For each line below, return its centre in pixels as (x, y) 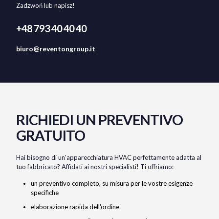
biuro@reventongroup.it (56, 49)
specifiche (45, 193)
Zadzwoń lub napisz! (45, 6)
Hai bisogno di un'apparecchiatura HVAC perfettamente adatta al (109, 158)
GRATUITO (51, 135)
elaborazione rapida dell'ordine (75, 207)
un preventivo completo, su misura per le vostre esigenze (112, 184)
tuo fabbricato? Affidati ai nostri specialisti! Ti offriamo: (95, 167)
